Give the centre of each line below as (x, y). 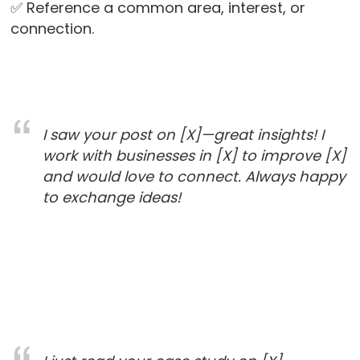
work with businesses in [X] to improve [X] (194, 156)
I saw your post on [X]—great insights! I (183, 135)
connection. (54, 29)
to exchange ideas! (111, 198)
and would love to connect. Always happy (194, 177)
